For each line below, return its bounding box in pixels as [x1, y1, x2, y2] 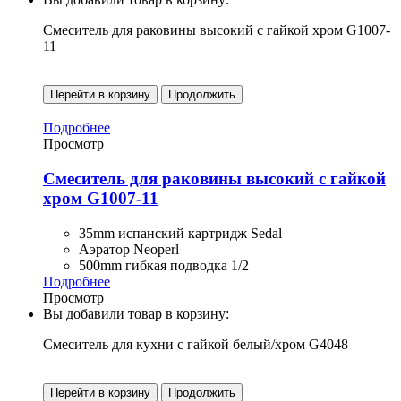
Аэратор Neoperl [79, 241, 179, 257]
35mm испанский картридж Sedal [79, 225, 282, 241]
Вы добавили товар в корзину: [43, 305, 229, 321]
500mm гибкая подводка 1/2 [79, 257, 249, 273]
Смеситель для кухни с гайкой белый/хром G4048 [43, 336, 348, 352]
